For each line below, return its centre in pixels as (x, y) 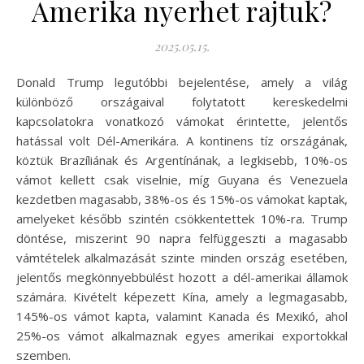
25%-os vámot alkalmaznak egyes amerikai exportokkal (182, 335)
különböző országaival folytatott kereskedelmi (182, 101)
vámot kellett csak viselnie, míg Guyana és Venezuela (182, 179)
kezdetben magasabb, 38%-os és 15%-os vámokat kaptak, (182, 199)
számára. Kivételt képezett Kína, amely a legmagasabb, (182, 296)
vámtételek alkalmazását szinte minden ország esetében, (182, 257)
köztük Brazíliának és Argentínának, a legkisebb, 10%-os (182, 160)
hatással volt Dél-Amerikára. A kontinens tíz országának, (182, 140)
